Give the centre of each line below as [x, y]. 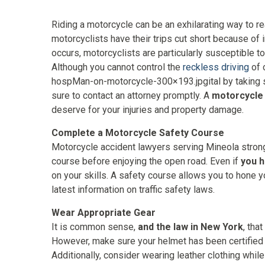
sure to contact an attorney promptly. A [132, 96]
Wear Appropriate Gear [104, 213]
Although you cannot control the [117, 67]
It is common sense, [95, 227]
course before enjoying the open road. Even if [146, 161]
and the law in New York [190, 227]
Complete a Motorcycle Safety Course [138, 133]
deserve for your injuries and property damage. [148, 110]
